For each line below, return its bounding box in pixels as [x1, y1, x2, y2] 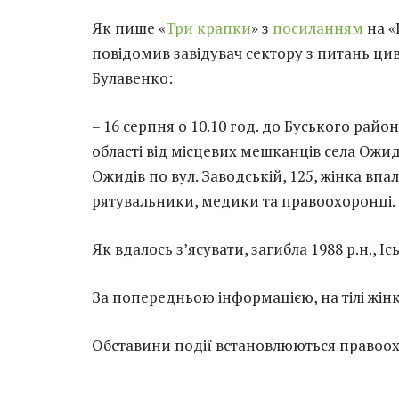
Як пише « [92, 17, 166, 38]
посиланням [273, 17, 363, 38]
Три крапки [166, 17, 251, 38]
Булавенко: [92, 67, 173, 88]
